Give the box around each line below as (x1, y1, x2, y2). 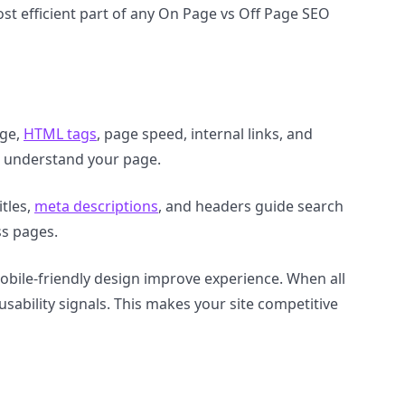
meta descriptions (34, 196, 158, 216)
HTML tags (24, 124, 97, 144)
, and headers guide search (158, 196, 344, 216)
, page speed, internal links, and (97, 124, 313, 144)
